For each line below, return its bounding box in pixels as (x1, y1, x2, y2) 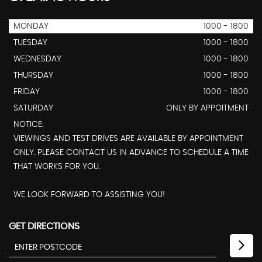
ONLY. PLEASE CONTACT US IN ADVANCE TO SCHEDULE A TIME (13, 149, 249, 157)
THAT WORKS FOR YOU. (13, 163, 100, 171)
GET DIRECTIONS (9, 222, 80, 232)
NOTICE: (13, 120, 43, 129)
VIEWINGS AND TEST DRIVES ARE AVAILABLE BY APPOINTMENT (13, 135, 243, 143)
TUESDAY (13, 39, 47, 47)
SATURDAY (13, 104, 53, 113)
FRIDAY (13, 88, 40, 96)
